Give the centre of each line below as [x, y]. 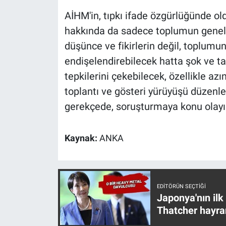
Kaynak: [82, 138]
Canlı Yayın [50, 35]
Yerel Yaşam [52, 9]
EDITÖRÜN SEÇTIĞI [181, 187]
